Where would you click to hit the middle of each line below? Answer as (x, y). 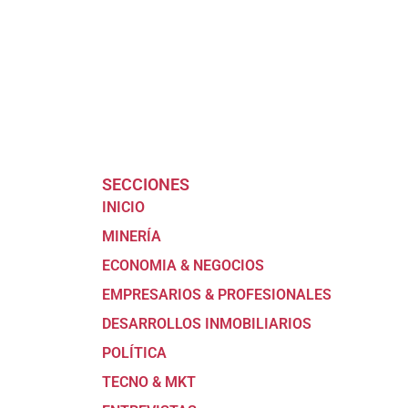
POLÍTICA (134, 353)
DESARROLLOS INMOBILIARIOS (207, 324)
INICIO (123, 208)
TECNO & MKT (149, 382)
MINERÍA (132, 237)
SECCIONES (146, 185)
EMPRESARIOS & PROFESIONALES (217, 295)
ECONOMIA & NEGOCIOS (183, 266)
